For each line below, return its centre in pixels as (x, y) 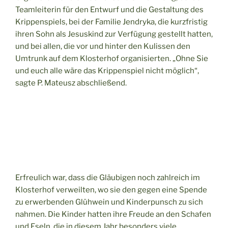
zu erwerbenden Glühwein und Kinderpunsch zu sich (109, 202)
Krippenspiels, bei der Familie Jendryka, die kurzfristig (111, 22)
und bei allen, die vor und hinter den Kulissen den (103, 46)
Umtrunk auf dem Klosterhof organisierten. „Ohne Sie (112, 58)
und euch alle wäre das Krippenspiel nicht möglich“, (107, 70)
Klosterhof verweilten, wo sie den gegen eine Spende (111, 190)
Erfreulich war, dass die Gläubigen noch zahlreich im (108, 177)
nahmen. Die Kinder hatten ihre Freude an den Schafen (113, 214)
